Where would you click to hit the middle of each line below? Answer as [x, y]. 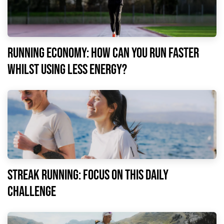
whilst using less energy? [67, 69]
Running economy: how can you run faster [103, 53]
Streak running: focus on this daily [88, 175]
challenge [32, 191]
